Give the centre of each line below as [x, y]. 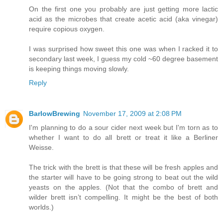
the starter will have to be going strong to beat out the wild [123, 177]
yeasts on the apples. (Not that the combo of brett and [123, 187]
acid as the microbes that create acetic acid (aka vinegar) [123, 19]
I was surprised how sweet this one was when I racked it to [123, 49]
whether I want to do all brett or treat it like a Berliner [123, 138]
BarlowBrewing [55, 114]
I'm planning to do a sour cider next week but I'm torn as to [123, 128]
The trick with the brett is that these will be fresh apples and [123, 167]
